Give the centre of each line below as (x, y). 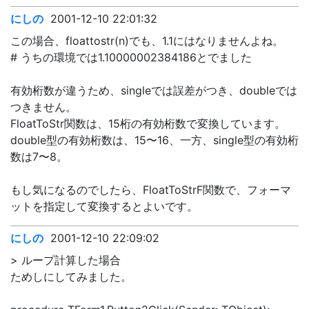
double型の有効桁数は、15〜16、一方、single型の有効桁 (154, 140)
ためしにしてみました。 (71, 277)
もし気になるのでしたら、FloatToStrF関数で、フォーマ (151, 190)
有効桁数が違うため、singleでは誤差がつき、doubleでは (154, 90)
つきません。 (43, 107)
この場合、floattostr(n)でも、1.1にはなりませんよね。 (147, 41)
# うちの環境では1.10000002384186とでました (131, 57)
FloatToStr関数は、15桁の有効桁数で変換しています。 (148, 123)
